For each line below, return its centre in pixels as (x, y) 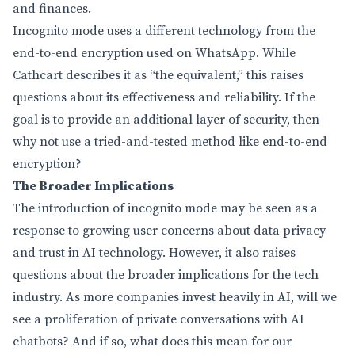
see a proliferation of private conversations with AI (158, 319)
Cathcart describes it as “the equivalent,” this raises (158, 75)
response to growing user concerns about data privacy (169, 231)
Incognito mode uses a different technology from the (164, 31)
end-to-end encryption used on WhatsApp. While (154, 53)
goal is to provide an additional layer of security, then (166, 120)
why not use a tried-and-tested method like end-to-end (170, 142)
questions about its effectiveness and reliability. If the (164, 97)
